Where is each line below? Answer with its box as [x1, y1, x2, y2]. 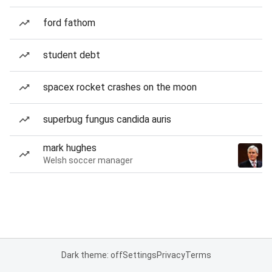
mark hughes [43, 142, 97, 154]
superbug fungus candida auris [43, 114, 171, 125]
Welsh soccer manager [43, 155, 133, 165]
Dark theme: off [61, 250, 123, 260]
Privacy [156, 250, 185, 260]
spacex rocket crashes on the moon [43, 81, 197, 93]
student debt [43, 49, 100, 61]
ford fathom [43, 17, 95, 29]
